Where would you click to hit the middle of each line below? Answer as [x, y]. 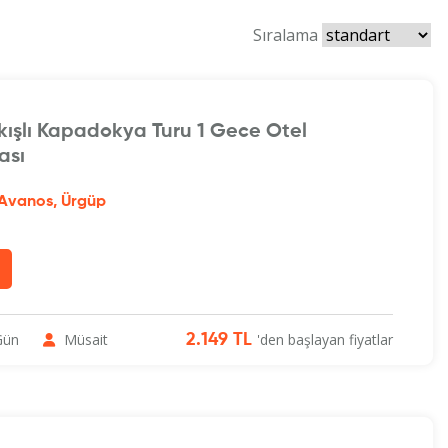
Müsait [83, 340]
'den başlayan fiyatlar [324, 340]
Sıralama [287, 35]
